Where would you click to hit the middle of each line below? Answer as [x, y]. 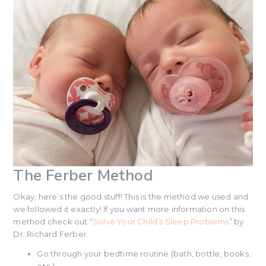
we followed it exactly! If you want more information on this [129, 209]
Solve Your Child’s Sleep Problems [161, 222]
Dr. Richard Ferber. [51, 234]
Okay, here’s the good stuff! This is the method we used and [131, 197]
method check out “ [53, 222]
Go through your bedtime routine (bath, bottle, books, [144, 254]
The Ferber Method [83, 176]
